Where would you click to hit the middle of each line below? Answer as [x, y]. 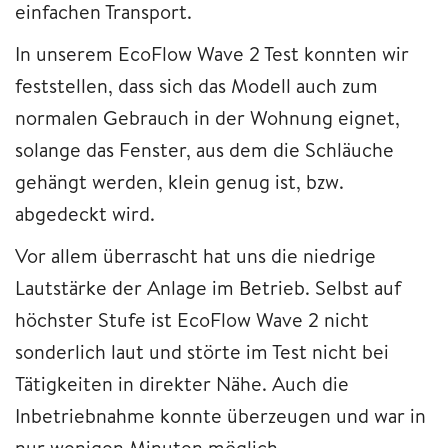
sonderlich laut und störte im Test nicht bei [202, 351]
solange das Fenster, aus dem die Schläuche [204, 149]
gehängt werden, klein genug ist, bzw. [179, 181]
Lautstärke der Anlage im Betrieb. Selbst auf [208, 287]
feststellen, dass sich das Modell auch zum [196, 85]
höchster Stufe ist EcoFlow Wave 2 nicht [192, 319]
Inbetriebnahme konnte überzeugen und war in [220, 415]
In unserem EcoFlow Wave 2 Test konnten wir [212, 53]
